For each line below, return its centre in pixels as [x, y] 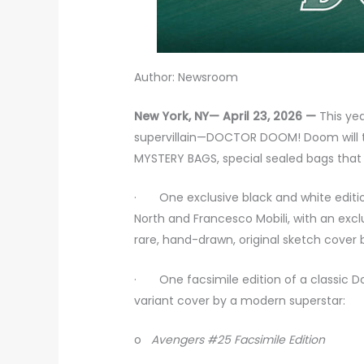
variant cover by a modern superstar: [240, 300]
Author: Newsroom [186, 77]
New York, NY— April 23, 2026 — [225, 116]
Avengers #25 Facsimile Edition [238, 340]
